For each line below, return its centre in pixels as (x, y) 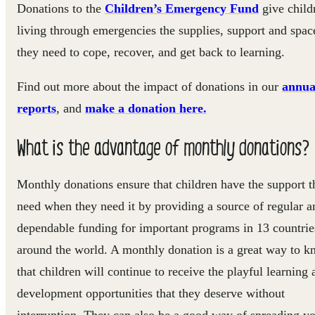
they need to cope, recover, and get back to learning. (151, 52)
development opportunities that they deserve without (151, 293)
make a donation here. (146, 108)
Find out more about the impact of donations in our (149, 86)
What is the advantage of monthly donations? (163, 146)
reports (37, 108)
